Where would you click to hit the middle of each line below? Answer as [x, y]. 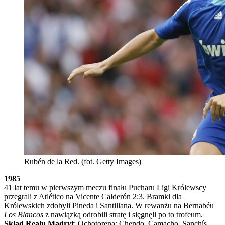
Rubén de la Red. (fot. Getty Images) [83, 161]
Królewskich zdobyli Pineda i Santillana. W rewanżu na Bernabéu [109, 205]
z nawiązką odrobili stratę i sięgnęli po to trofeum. [123, 214]
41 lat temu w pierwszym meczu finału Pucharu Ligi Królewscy [105, 187]
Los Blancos [24, 214]
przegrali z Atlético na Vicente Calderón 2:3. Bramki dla [93, 196]
